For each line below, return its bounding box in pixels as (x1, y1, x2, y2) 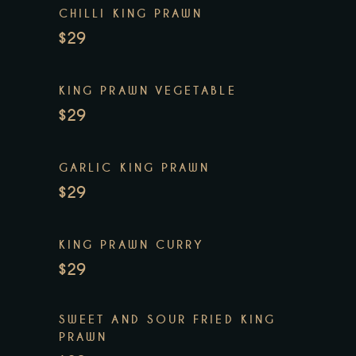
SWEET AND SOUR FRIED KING (59, 312, 276, 327)
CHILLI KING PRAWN (59, 6, 203, 21)
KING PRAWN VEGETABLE (59, 83, 237, 99)
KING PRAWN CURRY (59, 238, 205, 253)
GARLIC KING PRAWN (59, 161, 211, 176)
